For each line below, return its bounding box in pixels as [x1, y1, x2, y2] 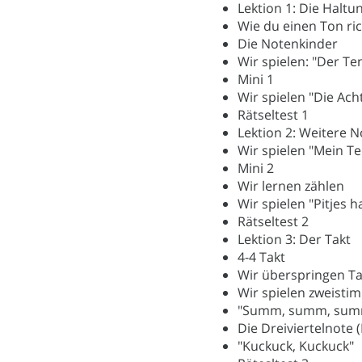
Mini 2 [238, 158, 274, 177]
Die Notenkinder [238, 34, 338, 53]
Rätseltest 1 [238, 105, 309, 124]
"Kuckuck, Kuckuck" [238, 336, 354, 355]
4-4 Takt [238, 247, 285, 266]
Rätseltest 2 [238, 212, 309, 230]
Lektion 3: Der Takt [238, 229, 351, 248]
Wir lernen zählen [238, 176, 344, 195]
